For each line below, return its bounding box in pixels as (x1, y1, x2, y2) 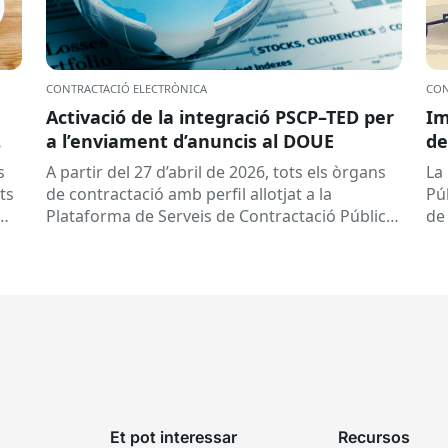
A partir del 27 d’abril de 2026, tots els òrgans (46, 160, 386, 183)
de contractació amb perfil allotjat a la (46, 182, 332, 205)
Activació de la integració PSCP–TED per (46, 104, 394, 129)
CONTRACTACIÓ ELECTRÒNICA (46, 80, 207, 96)
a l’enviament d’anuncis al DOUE (46, 128, 334, 153)
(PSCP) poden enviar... (46, 226, 208, 249)
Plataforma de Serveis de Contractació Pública (46, 204, 395, 227)
